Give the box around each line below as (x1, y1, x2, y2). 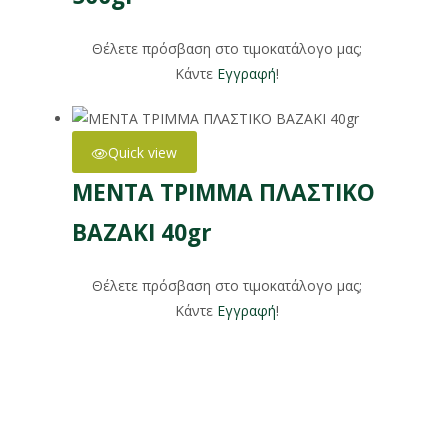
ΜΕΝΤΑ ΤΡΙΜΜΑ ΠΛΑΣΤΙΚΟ (72, 177, 375, 209)
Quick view (107, 142, 177, 162)
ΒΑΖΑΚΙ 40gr (72, 217, 212, 249)
